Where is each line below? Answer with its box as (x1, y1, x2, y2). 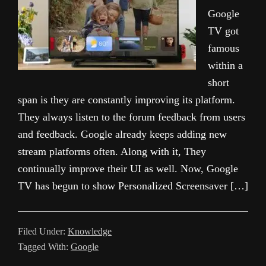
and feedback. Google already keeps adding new (18, 128, 227, 140)
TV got (208, 25, 239, 37)
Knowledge (68, 226, 112, 236)
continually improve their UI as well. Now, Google (18, 163, 238, 175)
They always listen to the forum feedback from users (18, 111, 245, 123)
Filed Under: (18, 226, 68, 236)
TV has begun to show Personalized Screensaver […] (18, 180, 248, 192)
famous (208, 42, 239, 54)
